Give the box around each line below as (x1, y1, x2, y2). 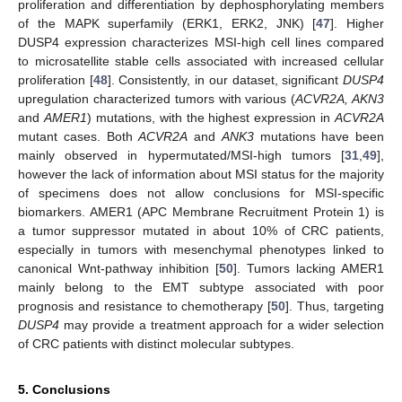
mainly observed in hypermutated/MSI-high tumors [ (18, 147, 345, 162)
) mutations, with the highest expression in (86, 109, 335, 125)
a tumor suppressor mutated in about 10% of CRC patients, (18, 223, 384, 238)
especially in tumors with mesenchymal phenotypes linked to (18, 241, 384, 257)
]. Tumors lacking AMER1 (233, 260, 384, 275)
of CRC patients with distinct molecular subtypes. (18, 336, 294, 351)
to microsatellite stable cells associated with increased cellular (18, 53, 384, 68)
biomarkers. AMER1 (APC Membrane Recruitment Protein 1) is (18, 204, 384, 219)
